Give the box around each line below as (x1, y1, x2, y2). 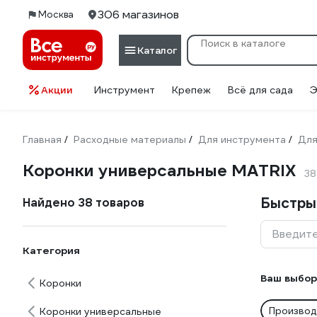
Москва (38, 8, 74, 21)
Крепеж (172, 83, 211, 96)
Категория (23, 244, 80, 257)
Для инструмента (198, 133, 286, 146)
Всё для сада (228, 83, 293, 96)
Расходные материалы (74, 133, 186, 146)
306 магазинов (98, 7, 179, 22)
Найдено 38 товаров (23, 195, 144, 210)
